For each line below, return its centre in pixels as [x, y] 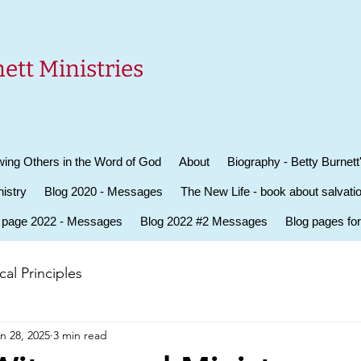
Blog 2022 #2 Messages [204, 221]
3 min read [80, 335]
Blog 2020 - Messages [104, 191]
